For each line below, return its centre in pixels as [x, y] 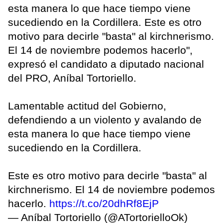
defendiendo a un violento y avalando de [105, 120]
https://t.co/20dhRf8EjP [104, 204]
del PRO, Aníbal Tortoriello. [72, 78]
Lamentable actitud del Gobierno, [87, 106]
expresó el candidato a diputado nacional [106, 64]
